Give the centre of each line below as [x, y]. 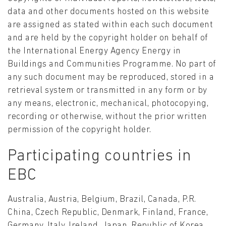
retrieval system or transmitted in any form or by [107, 91]
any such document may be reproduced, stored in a [111, 78]
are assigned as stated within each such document [110, 25]
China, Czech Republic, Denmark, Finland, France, [108, 213]
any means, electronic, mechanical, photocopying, [108, 104]
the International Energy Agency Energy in [94, 51]
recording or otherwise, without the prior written [107, 117]
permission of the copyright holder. [79, 130]
